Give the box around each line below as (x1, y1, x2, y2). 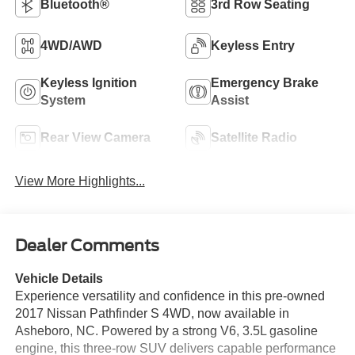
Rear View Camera (40, 130, 151, 144)
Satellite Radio (211, 130, 297, 144)
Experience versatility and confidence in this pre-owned (14, 289, 325, 303)
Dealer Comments (14, 236, 159, 256)
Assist (211, 93, 249, 107)
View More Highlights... (14, 174, 145, 188)
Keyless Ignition (40, 75, 137, 90)
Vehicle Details (14, 272, 103, 286)
